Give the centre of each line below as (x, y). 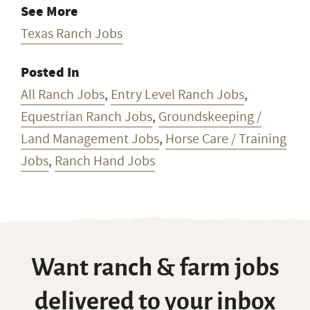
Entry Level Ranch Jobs (177, 94)
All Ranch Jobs (63, 94)
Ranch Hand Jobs (105, 161)
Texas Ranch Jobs (72, 34)
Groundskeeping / (210, 117)
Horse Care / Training (226, 139)
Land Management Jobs (90, 139)
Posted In (50, 72)
